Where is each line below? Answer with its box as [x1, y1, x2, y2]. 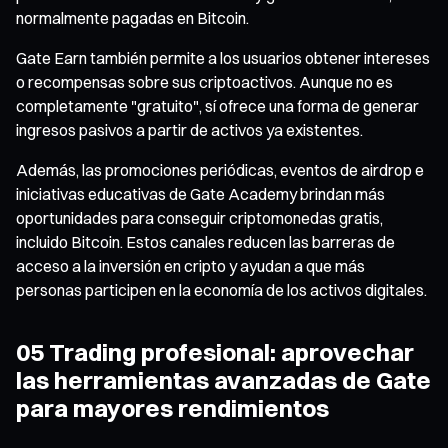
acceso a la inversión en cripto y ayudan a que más [16, 255, 365, 276]
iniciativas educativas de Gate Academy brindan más [16, 183, 385, 204]
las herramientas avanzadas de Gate [16, 364, 431, 395]
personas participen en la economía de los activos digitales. [16, 279, 427, 300]
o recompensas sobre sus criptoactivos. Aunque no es [16, 71, 393, 92]
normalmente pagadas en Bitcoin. [16, 7, 249, 28]
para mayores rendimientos [16, 392, 329, 423]
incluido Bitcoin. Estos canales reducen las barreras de [16, 231, 395, 252]
